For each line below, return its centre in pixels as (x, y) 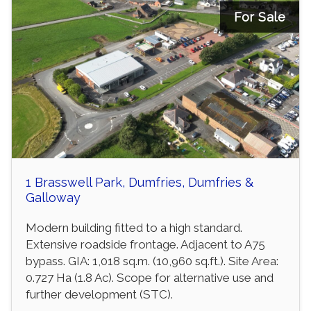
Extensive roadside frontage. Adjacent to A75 (145, 245)
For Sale (260, 17)
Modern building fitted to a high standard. (134, 228)
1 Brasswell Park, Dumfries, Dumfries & (140, 183)
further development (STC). (99, 295)
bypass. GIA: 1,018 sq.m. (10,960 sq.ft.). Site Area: (152, 261)
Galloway (53, 198)
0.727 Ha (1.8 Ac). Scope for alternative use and (150, 278)
